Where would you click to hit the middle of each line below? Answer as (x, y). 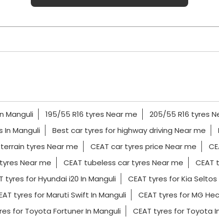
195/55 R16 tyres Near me (91, 114)
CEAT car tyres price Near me (143, 147)
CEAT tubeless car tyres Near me (123, 163)
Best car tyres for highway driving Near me (129, 131)
